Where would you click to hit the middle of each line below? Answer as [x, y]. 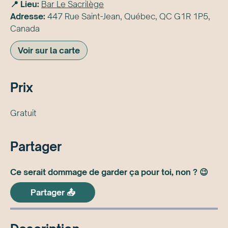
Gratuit [23, 113]
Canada [25, 29]
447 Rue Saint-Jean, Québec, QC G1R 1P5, [129, 17]
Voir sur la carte [49, 51]
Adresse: [28, 17]
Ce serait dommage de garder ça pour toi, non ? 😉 [109, 172]
